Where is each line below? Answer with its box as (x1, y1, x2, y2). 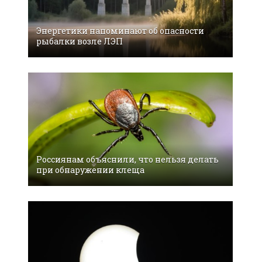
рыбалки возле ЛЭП (36, 35, 123, 47)
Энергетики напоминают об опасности (36, 25, 204, 36)
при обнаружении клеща (36, 164, 144, 176)
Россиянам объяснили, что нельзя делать (36, 154, 219, 166)
